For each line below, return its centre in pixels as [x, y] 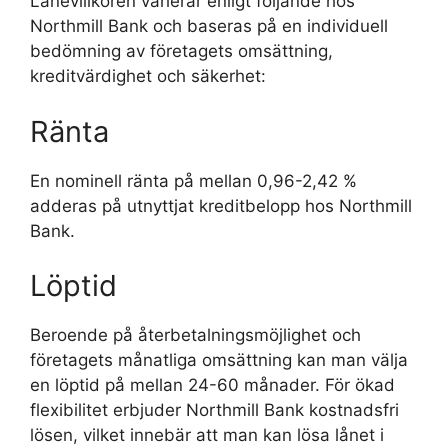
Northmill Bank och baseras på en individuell [209, 26]
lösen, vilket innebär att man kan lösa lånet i [207, 435]
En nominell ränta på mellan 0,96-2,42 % [193, 180]
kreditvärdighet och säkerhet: [148, 76]
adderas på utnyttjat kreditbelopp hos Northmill [221, 205]
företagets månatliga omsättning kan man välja [219, 360]
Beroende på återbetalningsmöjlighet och [195, 335]
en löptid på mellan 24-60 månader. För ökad [212, 385]
